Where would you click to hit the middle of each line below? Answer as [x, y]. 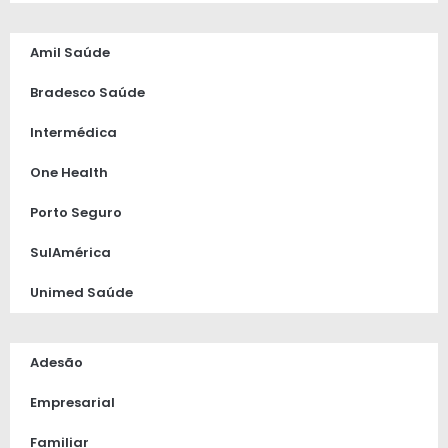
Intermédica [73, 133]
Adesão [56, 363]
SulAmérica [70, 253]
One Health [69, 173]
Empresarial [72, 403]
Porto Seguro [76, 213]
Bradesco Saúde [87, 93]
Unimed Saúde [81, 293]
